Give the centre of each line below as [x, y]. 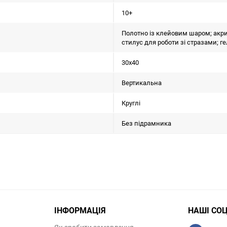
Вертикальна [142, 83]
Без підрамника [146, 123]
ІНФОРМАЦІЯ [80, 210]
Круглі [131, 103]
